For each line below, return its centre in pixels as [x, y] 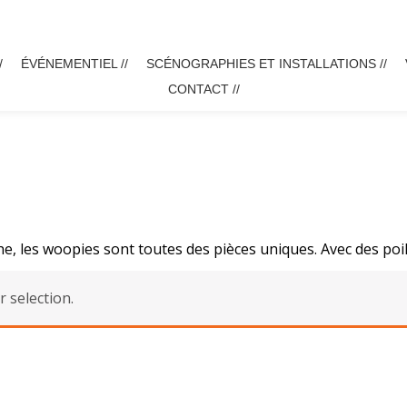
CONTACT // [203, 89]
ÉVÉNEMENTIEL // [74, 64]
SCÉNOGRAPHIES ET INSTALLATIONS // [267, 64]
